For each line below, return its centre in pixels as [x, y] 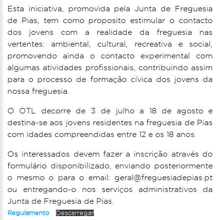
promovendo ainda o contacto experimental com [110, 56]
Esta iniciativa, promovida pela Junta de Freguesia [110, 9]
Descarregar [75, 213]
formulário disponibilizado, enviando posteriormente [110, 166]
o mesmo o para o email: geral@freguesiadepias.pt [110, 178]
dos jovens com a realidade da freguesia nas [110, 32]
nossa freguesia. [38, 91]
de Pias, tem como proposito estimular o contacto [110, 20]
